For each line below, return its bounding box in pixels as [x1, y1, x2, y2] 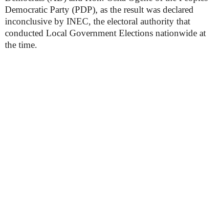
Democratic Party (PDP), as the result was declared [5, 4, 194, 15]
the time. [5, 40, 37, 50]
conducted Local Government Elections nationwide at [5, 28, 206, 38]
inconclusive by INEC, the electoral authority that [5, 16, 190, 26]
